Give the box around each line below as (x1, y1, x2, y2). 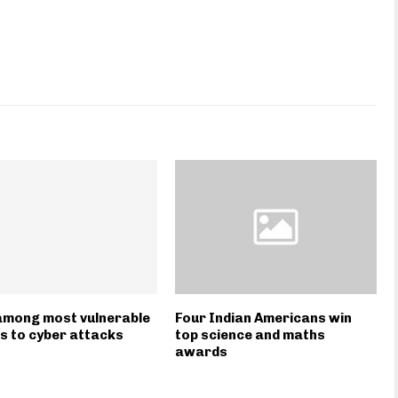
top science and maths (175, 326, 326, 343)
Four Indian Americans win (175, 309, 353, 326)
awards (175, 343, 228, 360)
